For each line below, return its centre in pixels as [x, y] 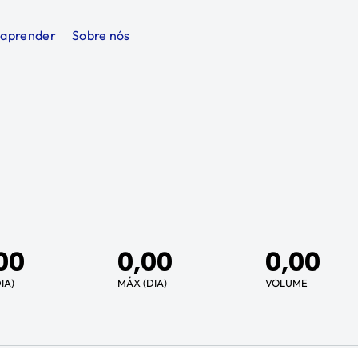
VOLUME [286, 283]
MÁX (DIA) [142, 283]
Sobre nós [101, 35]
